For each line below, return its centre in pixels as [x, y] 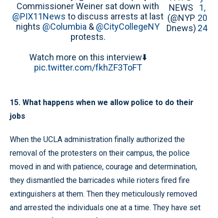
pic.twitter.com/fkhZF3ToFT [88, 68]
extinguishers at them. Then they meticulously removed [103, 194]
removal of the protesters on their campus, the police [100, 153]
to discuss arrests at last [115, 17]
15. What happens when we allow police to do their [102, 103]
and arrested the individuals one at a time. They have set [105, 208]
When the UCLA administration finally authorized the [97, 140]
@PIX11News [39, 17]
